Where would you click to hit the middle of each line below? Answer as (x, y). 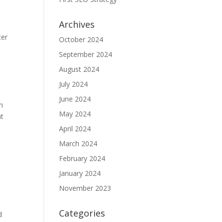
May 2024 (75, 114)
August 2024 (79, 69)
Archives (77, 24)
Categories (82, 213)
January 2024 (80, 173)
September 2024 (86, 54)
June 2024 (75, 99)
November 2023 (85, 188)
